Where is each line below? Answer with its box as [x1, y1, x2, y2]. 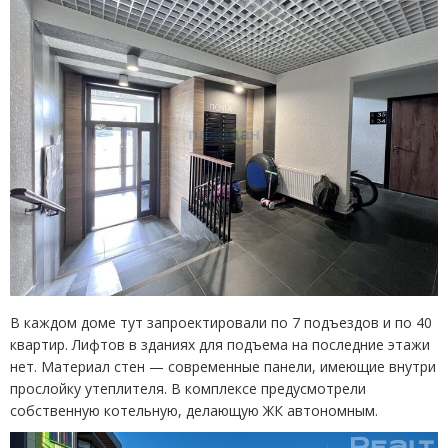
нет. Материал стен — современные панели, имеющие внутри [10, 357, 436, 376]
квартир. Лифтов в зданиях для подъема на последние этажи [10, 335, 430, 354]
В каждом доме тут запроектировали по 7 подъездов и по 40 [10, 313, 432, 332]
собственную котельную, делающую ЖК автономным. [10, 401, 378, 420]
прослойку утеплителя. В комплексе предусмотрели [10, 379, 366, 398]
